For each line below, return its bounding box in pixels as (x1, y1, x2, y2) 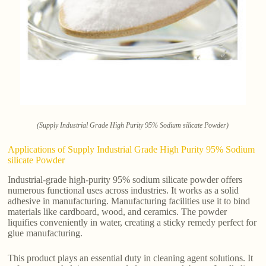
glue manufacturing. (8, 228, 83, 239)
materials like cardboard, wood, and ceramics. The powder (8, 207, 227, 217)
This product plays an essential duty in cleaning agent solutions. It (8, 253, 254, 264)
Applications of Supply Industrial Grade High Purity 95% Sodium (8, 144, 255, 155)
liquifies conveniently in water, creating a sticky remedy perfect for (8, 217, 257, 228)
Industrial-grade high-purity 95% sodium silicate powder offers (8, 175, 243, 185)
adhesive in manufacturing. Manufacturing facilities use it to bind (8, 196, 251, 207)
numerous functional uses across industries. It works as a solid (8, 185, 239, 196)
